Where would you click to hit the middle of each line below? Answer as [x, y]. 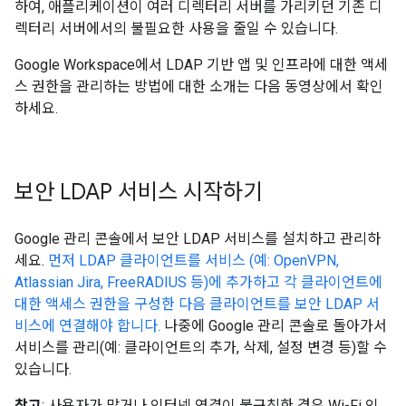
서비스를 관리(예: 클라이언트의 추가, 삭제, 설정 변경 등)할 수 [201, 348]
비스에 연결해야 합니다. [87, 326]
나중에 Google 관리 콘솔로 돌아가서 [274, 326]
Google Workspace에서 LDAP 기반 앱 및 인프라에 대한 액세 [201, 65]
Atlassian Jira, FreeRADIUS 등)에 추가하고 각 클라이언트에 [198, 282]
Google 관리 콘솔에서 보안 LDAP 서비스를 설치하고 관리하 [198, 239]
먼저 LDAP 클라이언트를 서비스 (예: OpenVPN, [193, 261]
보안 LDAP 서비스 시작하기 [139, 192]
